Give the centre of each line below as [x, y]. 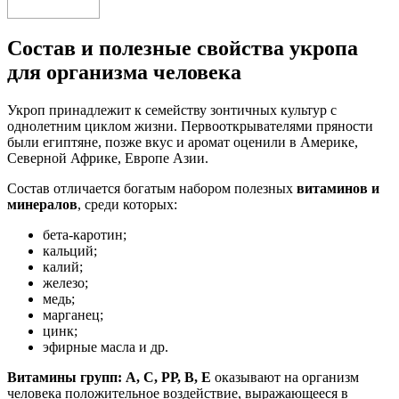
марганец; [73, 314]
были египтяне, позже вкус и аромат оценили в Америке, [183, 142]
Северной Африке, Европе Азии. [108, 158]
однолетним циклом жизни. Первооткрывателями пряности [190, 126]
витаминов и [338, 188]
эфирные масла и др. [106, 346]
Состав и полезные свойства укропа [183, 48]
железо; [65, 282]
